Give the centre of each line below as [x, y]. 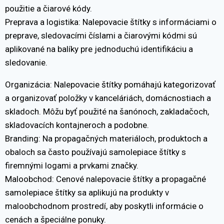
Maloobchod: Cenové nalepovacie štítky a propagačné [105, 179]
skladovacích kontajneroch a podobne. [77, 125]
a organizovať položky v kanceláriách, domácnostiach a [108, 98]
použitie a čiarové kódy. [48, 8]
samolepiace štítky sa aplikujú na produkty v [87, 192]
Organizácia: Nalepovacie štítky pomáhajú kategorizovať [110, 84]
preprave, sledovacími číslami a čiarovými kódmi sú [101, 35]
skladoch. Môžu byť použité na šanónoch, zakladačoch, [107, 111]
